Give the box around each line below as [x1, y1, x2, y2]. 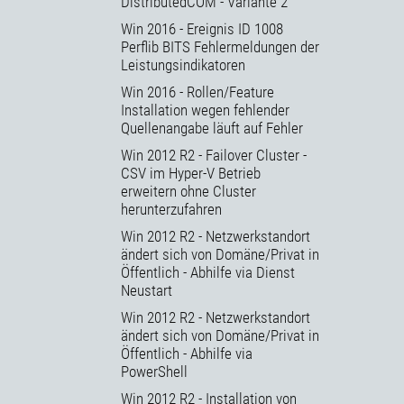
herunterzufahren [121, 199, 222, 218]
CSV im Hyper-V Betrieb [121, 163, 261, 182]
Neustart [121, 280, 172, 299]
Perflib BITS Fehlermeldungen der [121, 37, 319, 56]
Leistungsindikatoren [121, 55, 245, 74]
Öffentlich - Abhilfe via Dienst [121, 262, 295, 281]
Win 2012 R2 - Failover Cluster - [121, 145, 307, 164]
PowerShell [121, 362, 188, 381]
